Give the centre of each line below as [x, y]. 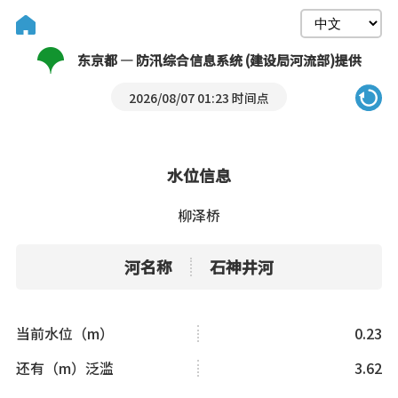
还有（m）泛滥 [64, 368]
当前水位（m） [64, 333]
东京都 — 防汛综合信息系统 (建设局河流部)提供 [219, 60]
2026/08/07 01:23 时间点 [199, 98]
